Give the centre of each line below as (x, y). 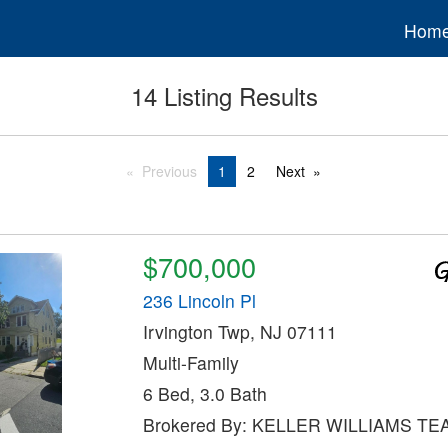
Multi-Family (190, 363)
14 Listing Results (224, 96)
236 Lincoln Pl (199, 301)
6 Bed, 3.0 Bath (204, 394)
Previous (169, 171)
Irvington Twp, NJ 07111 (239, 332)
